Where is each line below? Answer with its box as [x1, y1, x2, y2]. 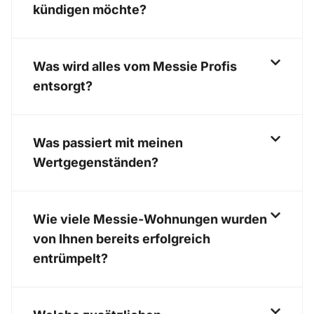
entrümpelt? [33, 251, 108, 266]
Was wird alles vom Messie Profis [33, 59, 237, 74]
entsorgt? [33, 78, 93, 94]
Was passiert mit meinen [33, 135, 183, 151]
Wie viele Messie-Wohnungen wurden [33, 212, 267, 227]
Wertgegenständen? [33, 155, 158, 170]
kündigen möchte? [33, 2, 146, 18]
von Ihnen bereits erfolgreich [33, 231, 210, 247]
